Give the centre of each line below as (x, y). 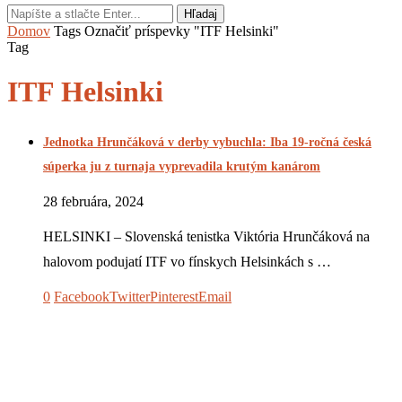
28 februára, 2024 (93, 201)
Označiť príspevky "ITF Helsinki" (182, 31)
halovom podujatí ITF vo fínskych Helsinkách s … (187, 261)
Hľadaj (201, 14)
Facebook (82, 296)
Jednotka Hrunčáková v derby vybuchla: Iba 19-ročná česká (207, 142)
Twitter (130, 296)
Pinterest (174, 296)
